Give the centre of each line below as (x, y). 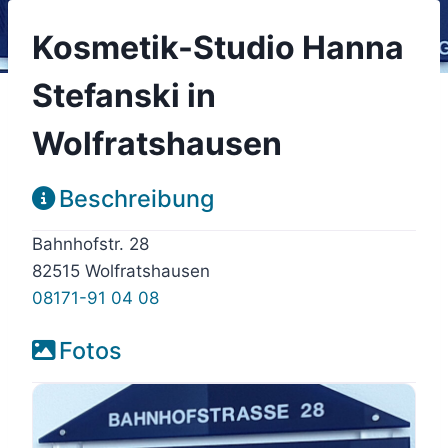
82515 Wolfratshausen (121, 270)
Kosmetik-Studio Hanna (218, 47)
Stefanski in (124, 95)
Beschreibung (136, 198)
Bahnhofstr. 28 (90, 243)
